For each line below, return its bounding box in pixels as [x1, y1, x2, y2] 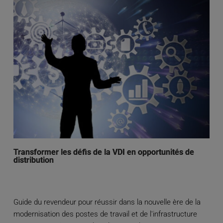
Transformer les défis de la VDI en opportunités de [13, 147, 194, 157]
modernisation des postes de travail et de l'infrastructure [13, 209, 197, 219]
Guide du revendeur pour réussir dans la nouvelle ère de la [13, 197, 201, 207]
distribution [13, 155, 54, 165]
